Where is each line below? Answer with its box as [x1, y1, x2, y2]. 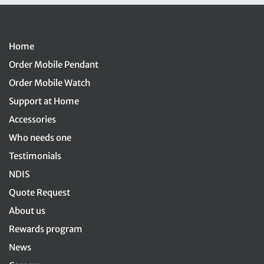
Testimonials [9, 150, 61, 162]
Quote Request [9, 187, 70, 199]
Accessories [9, 114, 56, 126]
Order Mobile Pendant [9, 59, 98, 71]
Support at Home [9, 95, 79, 107]
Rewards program [9, 223, 82, 235]
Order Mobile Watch [9, 77, 91, 89]
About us [9, 205, 45, 217]
